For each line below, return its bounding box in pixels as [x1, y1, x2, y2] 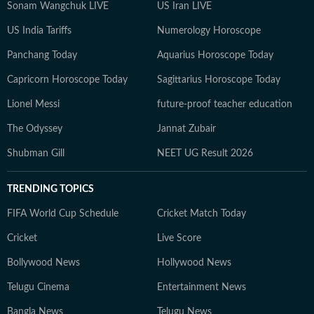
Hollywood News [157, 258, 231, 268]
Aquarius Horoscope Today [157, 50, 273, 60]
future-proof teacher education [157, 100, 292, 109]
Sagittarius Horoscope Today [157, 75, 280, 85]
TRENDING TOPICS [7, 184, 94, 194]
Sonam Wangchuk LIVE [7, 1, 109, 11]
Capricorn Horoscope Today [7, 75, 128, 85]
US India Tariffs [7, 26, 71, 36]
